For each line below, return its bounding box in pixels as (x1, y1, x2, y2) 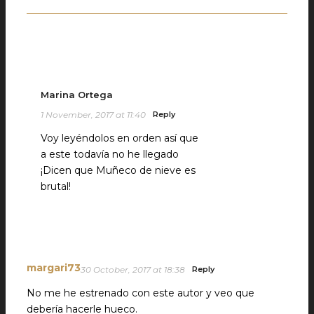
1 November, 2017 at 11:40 (41, 109, 146, 121)
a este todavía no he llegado (41, 148, 179, 161)
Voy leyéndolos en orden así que (41, 132, 198, 145)
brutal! (41, 180, 71, 193)
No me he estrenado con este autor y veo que (27, 287, 254, 300)
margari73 (27, 261, 81, 275)
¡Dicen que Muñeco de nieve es (41, 164, 196, 177)
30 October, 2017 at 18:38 (81, 264, 185, 275)
